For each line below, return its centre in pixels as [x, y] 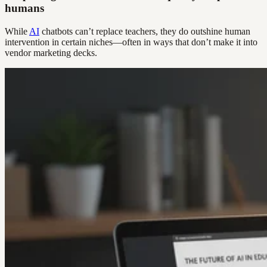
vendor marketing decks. [51, 52]
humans [24, 8]
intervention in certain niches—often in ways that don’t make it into [131, 42]
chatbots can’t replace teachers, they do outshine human [145, 31]
